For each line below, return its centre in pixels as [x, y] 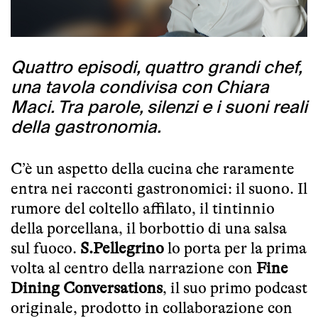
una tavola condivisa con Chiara [140, 87]
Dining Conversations [87, 287]
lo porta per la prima [235, 248]
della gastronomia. [86, 127]
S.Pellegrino [122, 248]
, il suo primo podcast [235, 287]
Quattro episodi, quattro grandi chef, [156, 67]
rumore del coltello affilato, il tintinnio [143, 208]
